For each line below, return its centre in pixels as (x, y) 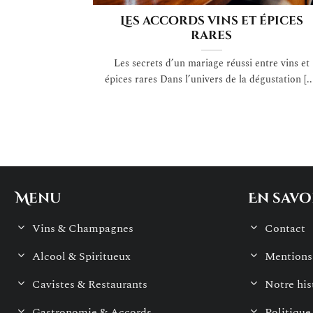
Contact (285, 228)
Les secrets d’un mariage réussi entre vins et (211, 64)
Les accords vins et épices (211, 21)
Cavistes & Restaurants (90, 284)
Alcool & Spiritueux (81, 256)
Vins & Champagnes (83, 228)
